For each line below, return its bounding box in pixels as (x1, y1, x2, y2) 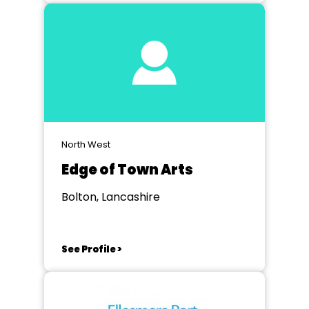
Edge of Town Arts (61, 160, 193, 179)
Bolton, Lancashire (61, 189, 160, 205)
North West (61, 138, 110, 151)
